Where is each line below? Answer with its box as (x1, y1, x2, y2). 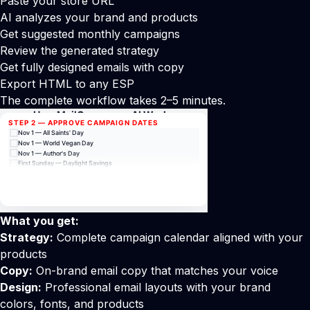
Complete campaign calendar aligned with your (53, 230, 303, 244)
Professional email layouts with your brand (42, 280, 271, 294)
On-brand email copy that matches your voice (33, 264, 278, 277)
